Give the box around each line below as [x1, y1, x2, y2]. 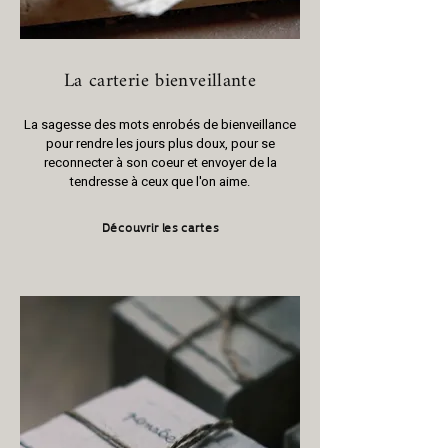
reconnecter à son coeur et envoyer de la [43, 153, 277, 172]
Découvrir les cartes [101, 214, 219, 238]
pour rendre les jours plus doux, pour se [45, 134, 275, 153]
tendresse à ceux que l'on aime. [70, 172, 250, 191]
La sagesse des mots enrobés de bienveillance [24, 115, 296, 134]
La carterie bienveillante [63, 62, 257, 101]
